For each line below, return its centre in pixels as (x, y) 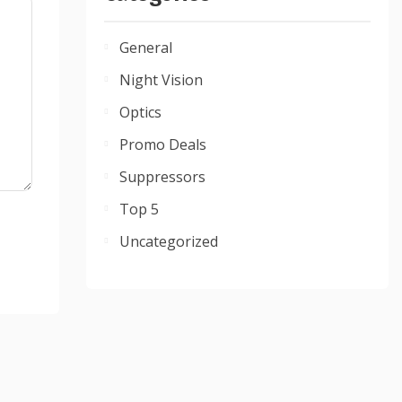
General (146, 48)
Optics (141, 113)
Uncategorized (169, 242)
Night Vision (162, 80)
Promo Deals (163, 145)
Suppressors (163, 177)
